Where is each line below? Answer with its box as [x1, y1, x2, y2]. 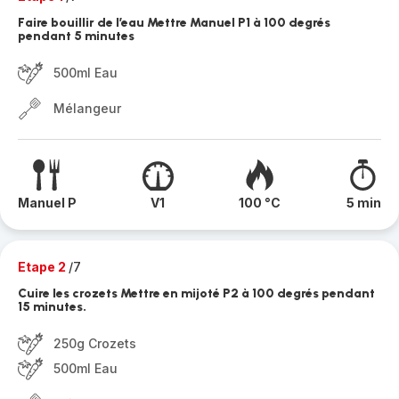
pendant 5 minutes [18, 28, 134, 44]
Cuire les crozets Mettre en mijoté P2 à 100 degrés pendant [18, 286, 375, 301]
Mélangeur [53, 101, 121, 116]
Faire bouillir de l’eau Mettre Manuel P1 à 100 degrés [18, 15, 330, 30]
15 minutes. [18, 299, 86, 314]
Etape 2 [18, 259, 69, 274]
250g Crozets [53, 336, 136, 351]
